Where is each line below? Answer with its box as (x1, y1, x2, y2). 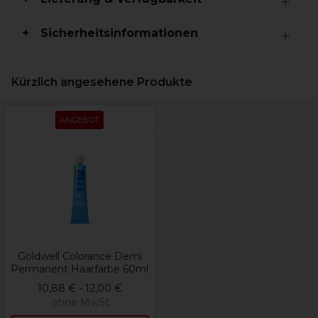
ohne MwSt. (51, 296, 111, 309)
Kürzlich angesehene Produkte (11, 75, 192, 89)
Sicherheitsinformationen (40, 26, 198, 40)
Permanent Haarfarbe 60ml (11, 263, 148, 275)
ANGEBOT (60, 115, 99, 125)
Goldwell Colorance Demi (17, 250, 142, 263)
